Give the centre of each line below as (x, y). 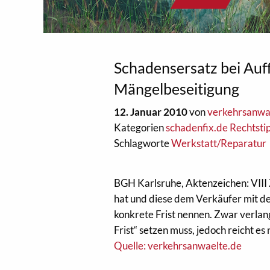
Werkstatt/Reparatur (219, 143)
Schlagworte (143, 143)
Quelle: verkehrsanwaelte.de (178, 246)
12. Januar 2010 (151, 112)
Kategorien (140, 127)
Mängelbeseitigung (177, 89)
